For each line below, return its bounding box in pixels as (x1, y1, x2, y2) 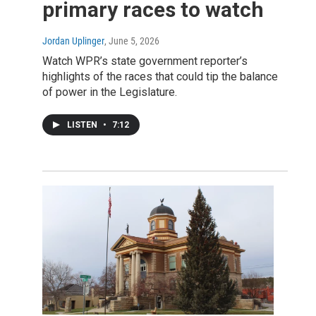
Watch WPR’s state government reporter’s (42, 54, 248, 68)
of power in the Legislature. (42, 85, 177, 99)
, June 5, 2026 (104, 35, 159, 47)
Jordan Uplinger (42, 35, 104, 47)
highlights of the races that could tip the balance (42, 70, 278, 84)
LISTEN (67, 120, 99, 130)
